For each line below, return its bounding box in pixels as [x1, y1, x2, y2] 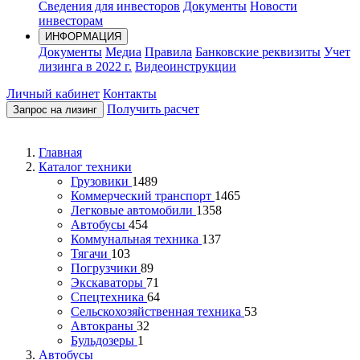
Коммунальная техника [71, 232, 202, 247]
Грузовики [71, 174, 132, 189]
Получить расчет [107, 102, 199, 117]
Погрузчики [71, 261, 141, 276]
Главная [39, 145, 82, 160]
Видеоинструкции [135, 59, 236, 74]
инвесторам [39, 14, 103, 28]
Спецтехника [71, 290, 147, 305]
